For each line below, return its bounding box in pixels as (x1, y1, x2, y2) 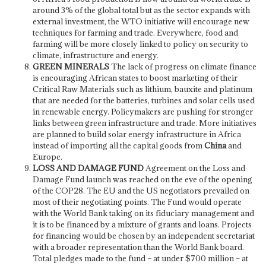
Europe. (32, 151, 62, 162)
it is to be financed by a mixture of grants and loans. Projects (32, 218, 252, 230)
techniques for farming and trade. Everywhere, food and (32, 27, 238, 38)
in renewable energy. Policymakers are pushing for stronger (32, 106, 253, 117)
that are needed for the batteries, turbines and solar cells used (32, 94, 255, 106)
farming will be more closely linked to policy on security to (32, 38, 248, 49)
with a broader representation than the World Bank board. (32, 241, 244, 252)
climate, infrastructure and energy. (32, 49, 159, 61)
